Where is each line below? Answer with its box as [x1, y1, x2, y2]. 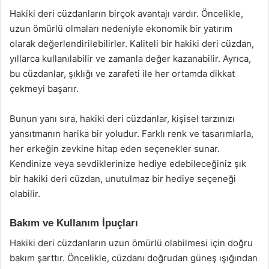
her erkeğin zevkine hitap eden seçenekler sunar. [10, 143, 220, 154]
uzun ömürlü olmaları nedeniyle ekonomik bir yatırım [10, 23, 232, 34]
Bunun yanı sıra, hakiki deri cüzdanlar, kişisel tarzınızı [10, 113, 235, 124]
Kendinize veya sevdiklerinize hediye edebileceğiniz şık [10, 158, 246, 169]
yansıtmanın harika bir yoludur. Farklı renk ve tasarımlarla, [10, 128, 253, 139]
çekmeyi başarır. [10, 83, 79, 94]
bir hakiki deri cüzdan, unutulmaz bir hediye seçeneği [10, 173, 236, 184]
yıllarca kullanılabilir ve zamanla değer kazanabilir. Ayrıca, [10, 53, 251, 64]
